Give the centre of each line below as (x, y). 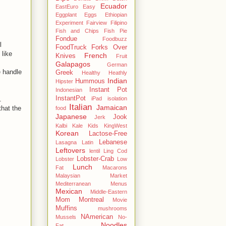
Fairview (97, 22)
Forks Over (109, 47)
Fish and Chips (77, 31)
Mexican (69, 191)
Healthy (91, 72)
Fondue (66, 39)
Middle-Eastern (108, 191)
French (96, 55)
